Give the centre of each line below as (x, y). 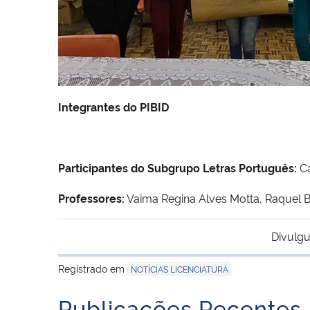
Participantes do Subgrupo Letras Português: (177, 167)
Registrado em (93, 268)
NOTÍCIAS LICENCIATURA (180, 268)
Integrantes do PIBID (115, 106)
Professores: (91, 198)
